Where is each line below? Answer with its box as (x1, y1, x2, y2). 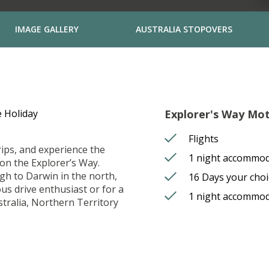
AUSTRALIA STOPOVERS (135, 23, 232, 35)
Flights (189, 131, 219, 145)
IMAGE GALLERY (14, 23, 79, 35)
